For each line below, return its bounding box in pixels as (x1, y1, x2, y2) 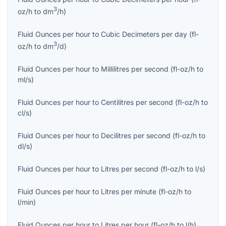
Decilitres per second (101, 131, 171, 140)
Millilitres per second (101, 64, 168, 73)
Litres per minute (101, 187, 156, 196)
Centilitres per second (101, 97, 173, 106)
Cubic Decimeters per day (101, 29, 187, 38)
